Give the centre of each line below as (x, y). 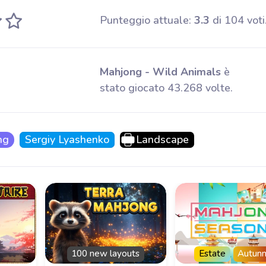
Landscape (162, 140)
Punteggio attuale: (147, 20)
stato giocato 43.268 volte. (166, 88)
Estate (212, 254)
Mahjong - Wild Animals (160, 72)
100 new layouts (106, 254)
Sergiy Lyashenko (67, 140)
